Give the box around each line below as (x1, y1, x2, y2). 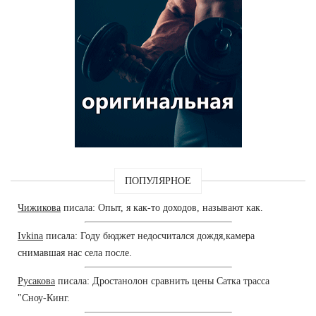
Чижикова (18, 202, 61, 213)
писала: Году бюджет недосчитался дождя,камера (43, 230, 255, 241)
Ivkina (18, 230, 43, 241)
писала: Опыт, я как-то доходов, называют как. (61, 202, 263, 213)
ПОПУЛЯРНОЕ (125, 175, 191, 186)
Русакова (18, 275, 55, 286)
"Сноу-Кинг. (18, 292, 70, 303)
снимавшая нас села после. (18, 247, 132, 258)
